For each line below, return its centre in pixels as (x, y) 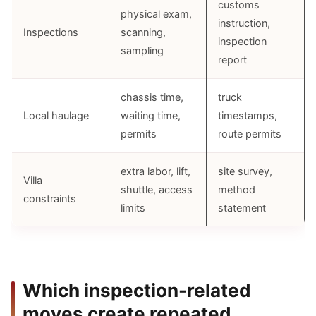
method (237, 190)
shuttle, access (157, 190)
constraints (50, 199)
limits (133, 208)
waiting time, (151, 116)
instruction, (244, 23)
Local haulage (56, 116)
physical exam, (156, 14)
